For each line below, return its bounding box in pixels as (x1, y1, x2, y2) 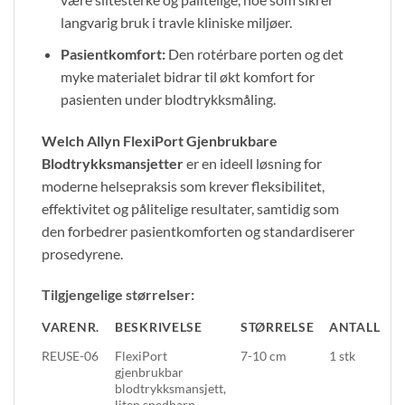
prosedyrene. (42, 244, 123, 262)
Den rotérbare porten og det (165, 44, 344, 62)
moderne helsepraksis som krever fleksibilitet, (42, 176, 325, 194)
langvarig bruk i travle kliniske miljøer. (60, 14, 292, 32)
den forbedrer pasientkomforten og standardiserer (42, 221, 354, 240)
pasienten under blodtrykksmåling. (60, 89, 276, 108)
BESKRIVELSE (115, 319, 202, 335)
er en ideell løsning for (184, 154, 322, 172)
